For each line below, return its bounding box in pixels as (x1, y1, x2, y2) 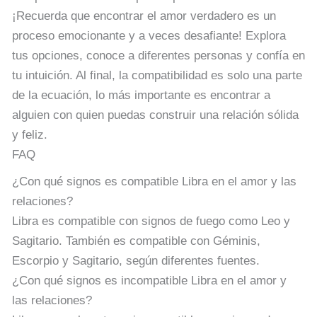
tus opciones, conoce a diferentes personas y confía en (12, 48, 305, 62)
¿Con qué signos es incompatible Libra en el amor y (12, 273, 287, 287)
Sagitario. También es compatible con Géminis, (12, 234, 260, 248)
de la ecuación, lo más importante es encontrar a (12, 88, 270, 102)
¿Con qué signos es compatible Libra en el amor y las (12, 174, 296, 188)
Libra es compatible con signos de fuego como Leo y (12, 214, 290, 228)
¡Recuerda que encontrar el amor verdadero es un (12, 8, 276, 23)
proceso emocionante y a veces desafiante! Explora (12, 28, 286, 42)
